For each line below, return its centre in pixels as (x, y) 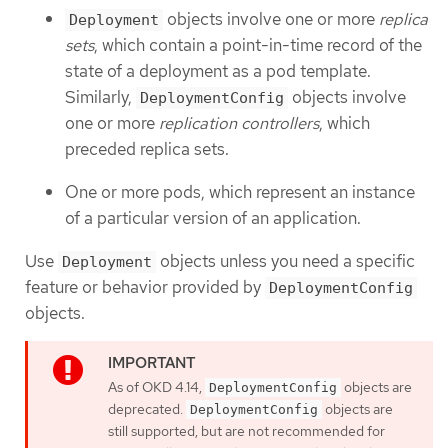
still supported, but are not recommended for (246, 430)
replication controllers (239, 123)
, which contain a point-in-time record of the (258, 45)
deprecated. (147, 408)
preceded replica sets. (147, 149)
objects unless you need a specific (285, 260)
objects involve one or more (271, 19)
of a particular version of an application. (213, 218)
